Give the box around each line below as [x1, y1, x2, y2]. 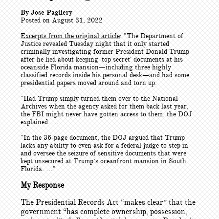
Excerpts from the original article [21, 32, 120, 40]
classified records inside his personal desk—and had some [21, 71, 189, 79]
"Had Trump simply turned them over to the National [21, 94, 178, 103]
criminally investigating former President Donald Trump [21, 47, 189, 56]
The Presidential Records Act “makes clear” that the [21, 197, 196, 207]
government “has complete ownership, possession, [21, 207, 187, 217]
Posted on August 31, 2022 [21, 16, 103, 24]
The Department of [127, 32, 183, 40]
